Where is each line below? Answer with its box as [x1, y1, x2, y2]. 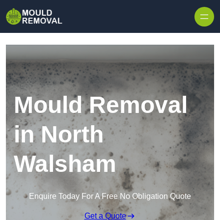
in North [14, 121, 104, 148]
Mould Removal [14, 92, 188, 118]
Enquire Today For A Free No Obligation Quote [29, 192, 191, 201]
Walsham [14, 151, 116, 177]
